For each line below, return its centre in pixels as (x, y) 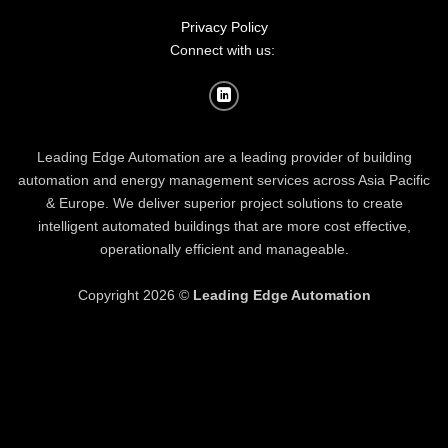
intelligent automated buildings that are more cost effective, (224, 225)
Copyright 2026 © (135, 294)
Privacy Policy (224, 27)
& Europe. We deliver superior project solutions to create (224, 202)
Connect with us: (224, 50)
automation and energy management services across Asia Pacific (224, 179)
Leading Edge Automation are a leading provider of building (224, 156)
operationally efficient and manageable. (224, 248)
